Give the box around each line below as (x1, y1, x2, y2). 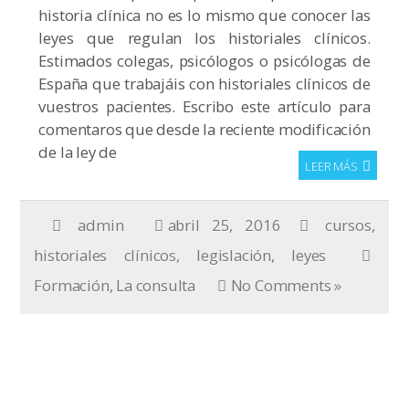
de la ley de (38, 142, 118, 163)
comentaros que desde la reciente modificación (38, 119, 371, 140)
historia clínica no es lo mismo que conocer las (38, 5, 371, 26)
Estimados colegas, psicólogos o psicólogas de (38, 50, 371, 71)
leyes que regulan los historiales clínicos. (38, 27, 371, 48)
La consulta (116, 275, 196, 296)
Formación (34, 275, 110, 296)
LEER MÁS (305, 158, 358, 174)
